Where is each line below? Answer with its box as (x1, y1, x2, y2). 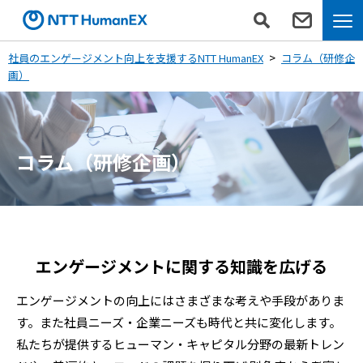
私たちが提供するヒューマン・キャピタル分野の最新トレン (16, 335, 344, 352)
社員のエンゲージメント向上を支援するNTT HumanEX (8, 50, 263, 66)
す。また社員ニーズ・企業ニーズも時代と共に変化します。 (16, 313, 341, 331)
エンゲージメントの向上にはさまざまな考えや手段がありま (16, 291, 344, 309)
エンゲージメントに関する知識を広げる (36, 254, 327, 278)
